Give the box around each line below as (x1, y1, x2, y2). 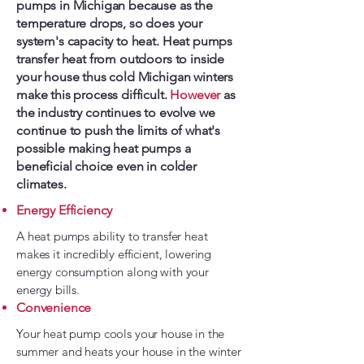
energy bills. (16, 282, 80, 297)
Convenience (16, 300, 92, 315)
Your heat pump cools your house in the (16, 326, 225, 341)
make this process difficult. (16, 87, 171, 102)
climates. (16, 176, 67, 192)
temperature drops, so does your (16, 15, 203, 31)
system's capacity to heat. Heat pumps (16, 33, 233, 49)
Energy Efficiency (16, 202, 113, 218)
